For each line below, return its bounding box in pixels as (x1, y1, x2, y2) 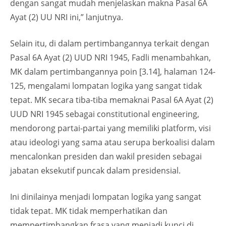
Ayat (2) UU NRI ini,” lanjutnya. (10, 12, 123, 23)
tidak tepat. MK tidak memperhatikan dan (10, 205, 167, 217)
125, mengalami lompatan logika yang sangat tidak (10, 80, 202, 92)
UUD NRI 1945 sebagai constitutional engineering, (10, 108, 199, 120)
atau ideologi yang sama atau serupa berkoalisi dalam (10, 137, 215, 148)
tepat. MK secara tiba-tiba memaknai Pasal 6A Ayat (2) (10, 94, 213, 106)
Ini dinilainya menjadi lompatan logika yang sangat (10, 191, 201, 203)
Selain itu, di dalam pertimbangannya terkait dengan (10, 38, 209, 49)
